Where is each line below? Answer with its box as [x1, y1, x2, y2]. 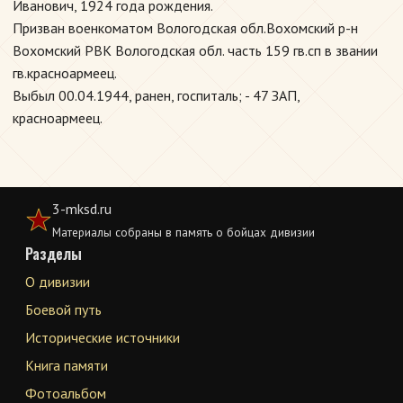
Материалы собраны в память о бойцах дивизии [52, 224, 315, 240]
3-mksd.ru [52, 200, 112, 218]
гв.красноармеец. [13, 64, 117, 82]
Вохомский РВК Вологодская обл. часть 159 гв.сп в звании [13, 41, 378, 59]
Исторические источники [25, 328, 180, 346]
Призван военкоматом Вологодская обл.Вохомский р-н [13, 19, 358, 37]
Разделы [25, 243, 82, 264]
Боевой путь [25, 300, 102, 318]
